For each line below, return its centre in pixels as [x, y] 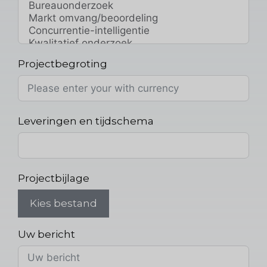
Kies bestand [63, 203]
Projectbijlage [54, 178]
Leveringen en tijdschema [86, 121]
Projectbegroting [63, 63]
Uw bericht [46, 234]
